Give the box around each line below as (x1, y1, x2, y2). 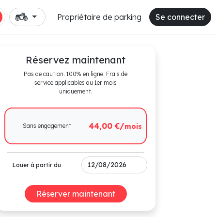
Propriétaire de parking (57, 12, 141, 22)
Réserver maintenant (36, 189, 115, 199)
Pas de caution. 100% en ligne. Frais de (24, 70, 127, 77)
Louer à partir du (13, 161, 61, 169)
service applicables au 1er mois (34, 79, 117, 86)
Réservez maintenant (26, 54, 125, 66)
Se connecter (155, 12, 205, 22)
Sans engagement (23, 122, 72, 129)
